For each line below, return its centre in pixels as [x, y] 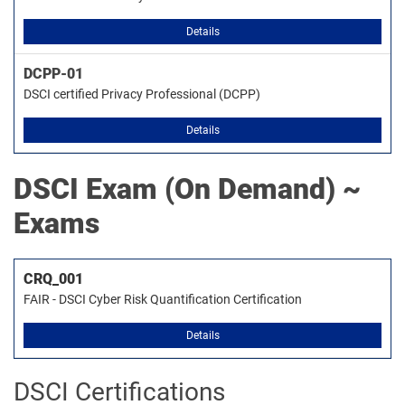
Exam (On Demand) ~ [220, 189]
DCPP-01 [53, 74]
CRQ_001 [53, 279]
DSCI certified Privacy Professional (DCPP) [142, 94]
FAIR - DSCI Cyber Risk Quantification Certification [163, 299]
